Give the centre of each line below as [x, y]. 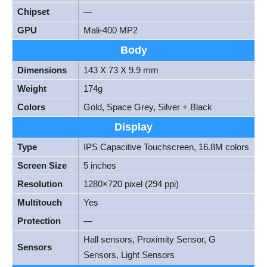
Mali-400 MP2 [111, 30]
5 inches [100, 166]
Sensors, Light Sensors [129, 255]
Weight [32, 89]
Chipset [33, 12]
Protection [39, 221]
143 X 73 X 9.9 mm [121, 70]
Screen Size [42, 166]
